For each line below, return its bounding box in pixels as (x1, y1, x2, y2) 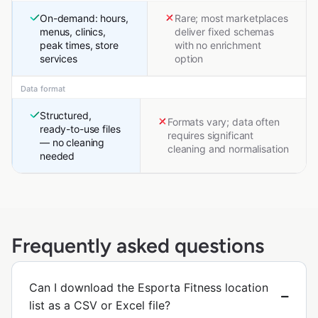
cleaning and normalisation (168, 143, 289, 155)
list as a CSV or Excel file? (29, 298, 170, 313)
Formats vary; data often (168, 116, 280, 128)
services (40, 53, 77, 65)
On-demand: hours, (40, 12, 128, 25)
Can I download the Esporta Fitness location (29, 280, 268, 295)
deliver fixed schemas (175, 26, 275, 38)
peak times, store (40, 39, 119, 52)
